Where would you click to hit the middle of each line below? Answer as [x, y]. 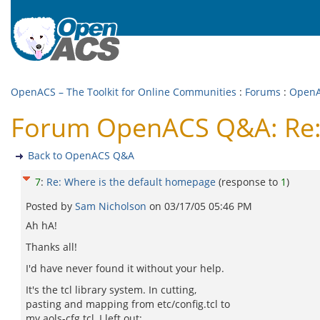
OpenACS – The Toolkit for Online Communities [124, 92]
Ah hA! [41, 225]
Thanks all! [51, 247]
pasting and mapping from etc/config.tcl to [128, 304]
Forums [263, 92]
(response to [250, 182]
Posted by [50, 206]
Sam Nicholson [112, 206]
